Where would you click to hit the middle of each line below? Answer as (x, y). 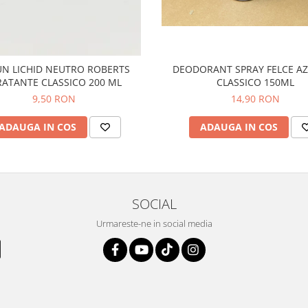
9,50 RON (54, 99)
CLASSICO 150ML (255, 82)
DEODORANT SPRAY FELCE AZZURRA (219, 69)
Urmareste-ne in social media (154, 223)
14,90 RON (255, 99)
